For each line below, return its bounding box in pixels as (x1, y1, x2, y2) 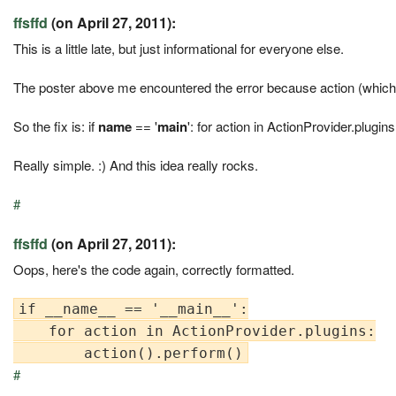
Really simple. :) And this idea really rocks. (13, 155, 258, 174)
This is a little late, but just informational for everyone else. (13, 38, 344, 57)
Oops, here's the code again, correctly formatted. (13, 259, 294, 278)
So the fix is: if (13, 116, 98, 135)
